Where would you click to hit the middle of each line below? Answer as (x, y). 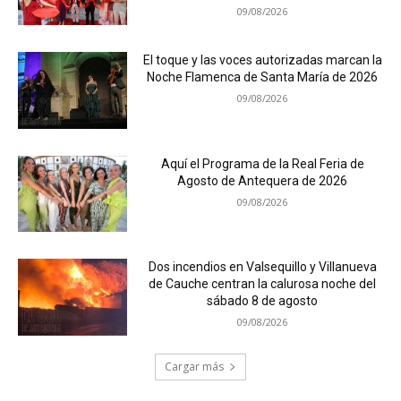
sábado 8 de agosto (263, 301)
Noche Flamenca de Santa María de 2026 (263, 77)
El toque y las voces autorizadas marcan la (262, 60)
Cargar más (194, 367)
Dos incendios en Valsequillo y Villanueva (262, 267)
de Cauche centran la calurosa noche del (263, 284)
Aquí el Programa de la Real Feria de (262, 163)
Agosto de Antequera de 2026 (263, 180)
